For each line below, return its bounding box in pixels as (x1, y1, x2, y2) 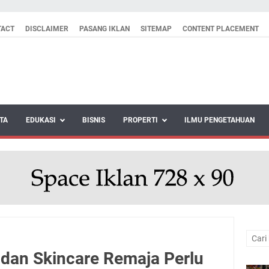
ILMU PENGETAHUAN (184, 116, 255, 124)
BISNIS (82, 116, 105, 124)
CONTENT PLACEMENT (183, 25, 259, 33)
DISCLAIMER (25, 25, 68, 33)
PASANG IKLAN (79, 25, 130, 33)
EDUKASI (26, 116, 56, 124)
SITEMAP (141, 25, 172, 33)
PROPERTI (123, 116, 158, 124)
